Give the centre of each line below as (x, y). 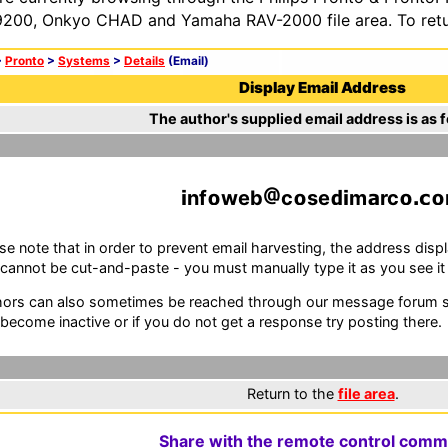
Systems (84, 61)
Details (144, 61)
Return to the (292, 393)
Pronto (24, 61)
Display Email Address (322, 87)
